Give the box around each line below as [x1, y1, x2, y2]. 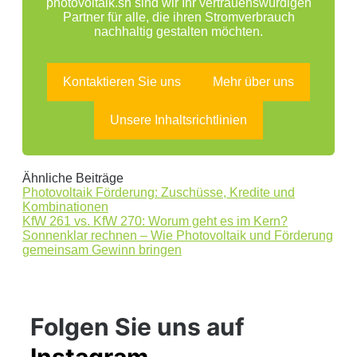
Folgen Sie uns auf [30, 312, 245, 342]
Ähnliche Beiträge [22, 171, 124, 186]
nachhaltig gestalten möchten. [94, 25, 263, 39]
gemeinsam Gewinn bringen [22, 243, 182, 257]
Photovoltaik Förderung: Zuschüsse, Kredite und [22, 186, 295, 200]
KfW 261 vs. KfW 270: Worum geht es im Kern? [22, 214, 288, 229]
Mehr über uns [213, 75, 294, 89]
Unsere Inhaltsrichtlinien [110, 113, 247, 127]
